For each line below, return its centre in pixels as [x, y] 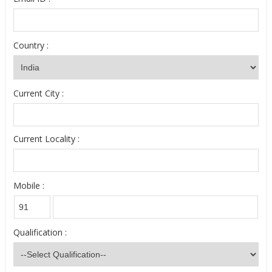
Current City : [39, 93]
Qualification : [40, 232]
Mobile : [29, 185]
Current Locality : [46, 139]
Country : [31, 45]
